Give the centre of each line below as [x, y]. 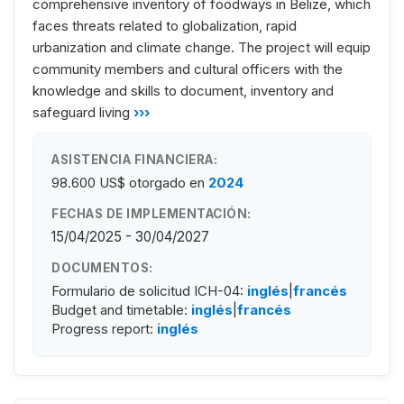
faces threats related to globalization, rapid [165, 25]
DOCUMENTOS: [102, 267]
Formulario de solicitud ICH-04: [149, 290]
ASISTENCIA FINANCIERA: [134, 159]
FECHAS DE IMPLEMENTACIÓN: [151, 213]
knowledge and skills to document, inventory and [183, 90]
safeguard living [81, 112]
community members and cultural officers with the [188, 69]
